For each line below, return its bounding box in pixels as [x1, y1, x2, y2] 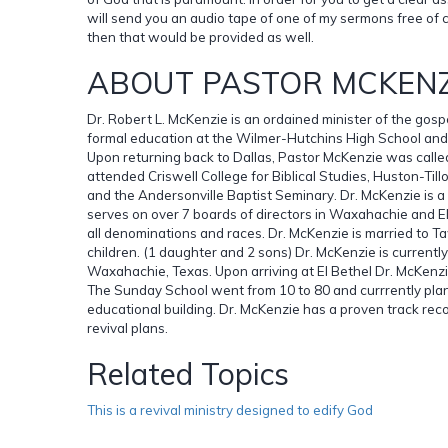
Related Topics [87, 354, 289, 393]
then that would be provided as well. [87, 28, 314, 45]
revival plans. [87, 319, 168, 336]
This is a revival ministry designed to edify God [87, 401, 373, 418]
